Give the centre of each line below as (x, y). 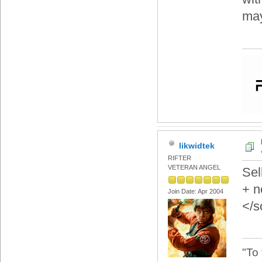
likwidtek (196, 145)
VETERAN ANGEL (194, 168)
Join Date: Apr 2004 (195, 191)
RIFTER (179, 158)
